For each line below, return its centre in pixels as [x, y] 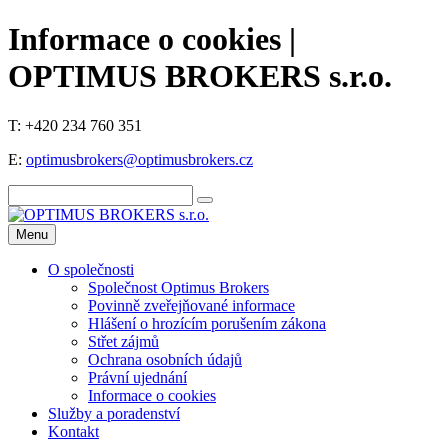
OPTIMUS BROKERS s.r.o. [200, 76]
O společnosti [91, 269]
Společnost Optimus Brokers [178, 287]
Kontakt [73, 431]
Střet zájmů [123, 341]
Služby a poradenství [114, 413]
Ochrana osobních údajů [165, 359]
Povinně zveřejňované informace [191, 305]
